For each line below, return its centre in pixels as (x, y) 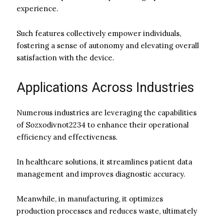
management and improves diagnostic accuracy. (101, 174)
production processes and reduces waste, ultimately (107, 211)
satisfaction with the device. (65, 57)
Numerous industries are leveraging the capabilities (107, 112)
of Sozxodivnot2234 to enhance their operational (103, 125)
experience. (37, 8)
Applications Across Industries (105, 87)
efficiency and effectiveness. (67, 137)
